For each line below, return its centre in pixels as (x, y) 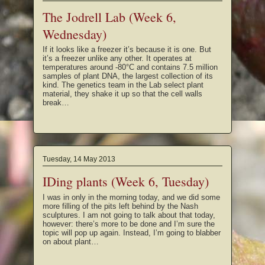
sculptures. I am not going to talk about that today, (129, 215)
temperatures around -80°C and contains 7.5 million (130, 67)
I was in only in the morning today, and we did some (131, 197)
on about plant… (71, 241)
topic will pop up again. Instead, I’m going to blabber (132, 232)
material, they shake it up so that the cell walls (122, 93)
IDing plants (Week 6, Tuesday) (126, 182)
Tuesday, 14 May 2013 (79, 159)
